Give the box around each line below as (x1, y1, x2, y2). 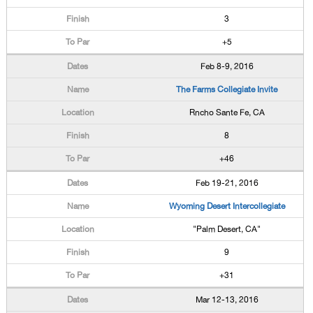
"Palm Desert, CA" (193, 224, 261, 234)
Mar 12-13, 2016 (195, 295, 259, 305)
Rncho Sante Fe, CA (189, 108, 265, 117)
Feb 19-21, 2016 (195, 178, 259, 188)
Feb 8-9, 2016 (200, 61, 254, 71)
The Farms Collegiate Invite (176, 85, 278, 94)
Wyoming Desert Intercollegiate (168, 201, 285, 211)
